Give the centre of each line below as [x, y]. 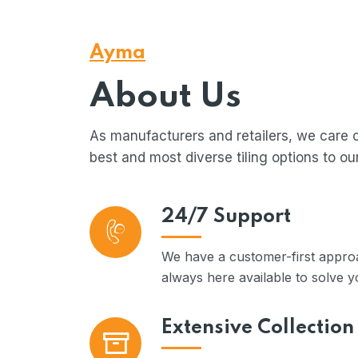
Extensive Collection [258, 328]
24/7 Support [226, 217]
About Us [165, 97]
